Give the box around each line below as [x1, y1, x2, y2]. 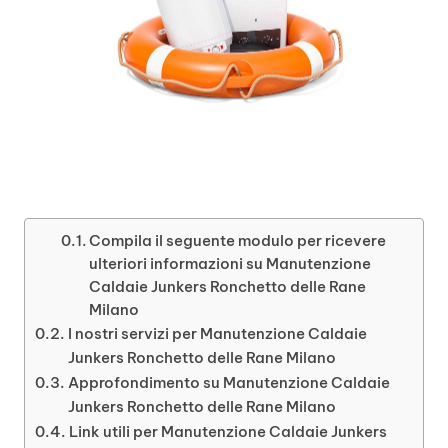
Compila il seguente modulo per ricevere [89, 230, 387, 250]
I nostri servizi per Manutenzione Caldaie [68, 323, 368, 343]
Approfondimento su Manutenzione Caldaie [68, 372, 391, 392]
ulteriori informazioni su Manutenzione [89, 253, 372, 273]
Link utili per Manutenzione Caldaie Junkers [69, 421, 388, 441]
